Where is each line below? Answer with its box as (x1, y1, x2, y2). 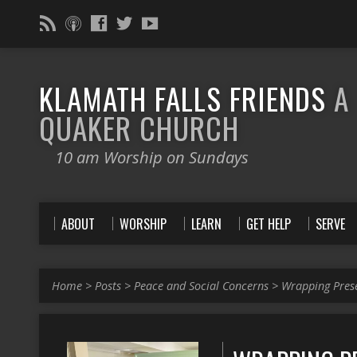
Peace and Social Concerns (134, 278, 269, 293)
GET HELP (246, 214, 291, 233)
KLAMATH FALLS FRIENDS (39, 76, 334, 120)
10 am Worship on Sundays (55, 146, 249, 168)
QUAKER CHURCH (39, 105, 239, 150)
